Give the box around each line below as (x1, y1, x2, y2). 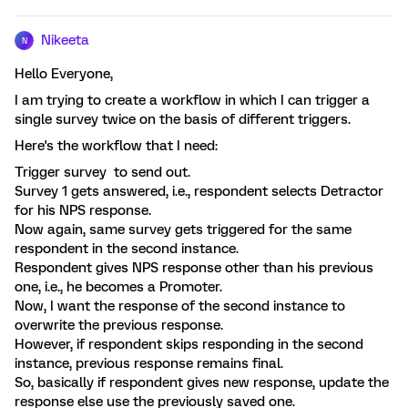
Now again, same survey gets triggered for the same (15, 221, 352, 238)
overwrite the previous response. (15, 317, 223, 333)
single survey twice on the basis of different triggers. (15, 111, 351, 127)
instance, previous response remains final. (15, 355, 283, 372)
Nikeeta (41, 32, 89, 48)
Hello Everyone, (15, 66, 113, 82)
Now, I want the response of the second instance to (15, 298, 345, 314)
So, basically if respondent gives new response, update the (15, 374, 389, 391)
